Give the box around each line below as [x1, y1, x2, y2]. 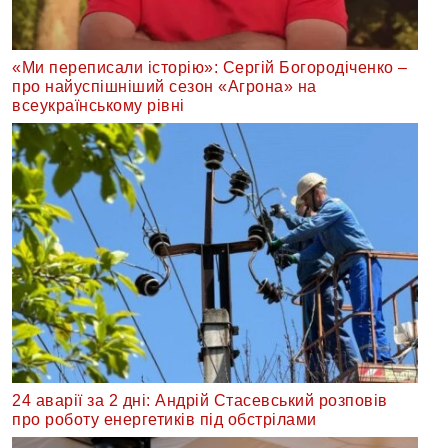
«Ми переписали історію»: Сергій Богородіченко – [12, 58, 408, 76]
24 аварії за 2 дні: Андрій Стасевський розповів [12, 391, 388, 409]
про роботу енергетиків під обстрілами [12, 410, 317, 428]
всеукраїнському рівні [12, 96, 185, 114]
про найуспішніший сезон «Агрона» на [12, 77, 317, 95]
